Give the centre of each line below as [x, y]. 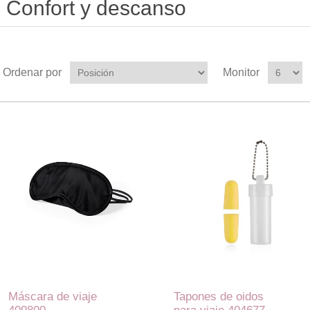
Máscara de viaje [53, 297]
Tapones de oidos [218, 297]
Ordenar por [32, 72]
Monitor [241, 72]
